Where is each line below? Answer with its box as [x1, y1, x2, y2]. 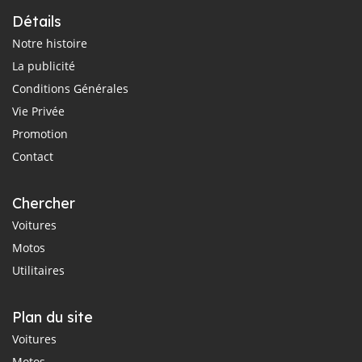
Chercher [12, 194, 75, 213]
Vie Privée [12, 103, 65, 119]
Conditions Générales [12, 81, 128, 96]
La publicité [12, 58, 75, 74]
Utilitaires [12, 263, 65, 278]
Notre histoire [12, 36, 87, 51]
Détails [12, 12, 61, 31]
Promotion [12, 126, 68, 141]
